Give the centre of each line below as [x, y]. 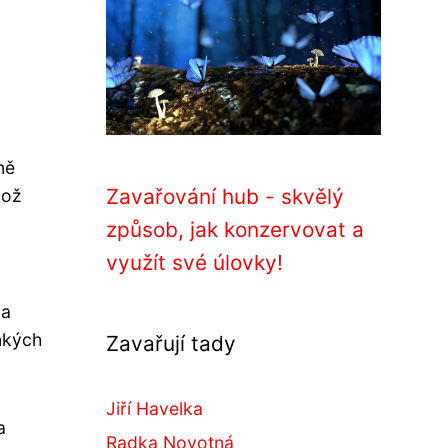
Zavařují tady [171, 343]
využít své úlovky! [194, 262]
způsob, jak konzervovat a [235, 229]
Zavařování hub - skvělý [225, 196]
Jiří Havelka [154, 408]
